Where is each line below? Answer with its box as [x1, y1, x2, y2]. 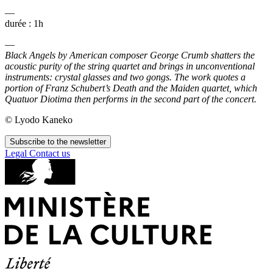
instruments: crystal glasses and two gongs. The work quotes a [5, 72, 246, 83]
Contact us [29, 148, 70, 159]
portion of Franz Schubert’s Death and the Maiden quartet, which [5, 83, 257, 94]
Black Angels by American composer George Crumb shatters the [5, 50, 255, 61]
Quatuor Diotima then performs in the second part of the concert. [5, 94, 257, 105]
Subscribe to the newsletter [10, 137, 106, 147]
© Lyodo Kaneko [5, 115, 73, 126]
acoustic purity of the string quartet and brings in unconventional [5, 61, 255, 72]
